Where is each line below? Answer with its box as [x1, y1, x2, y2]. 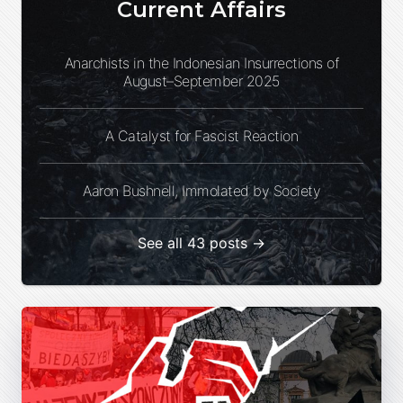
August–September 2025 [123, 71, 280, 90]
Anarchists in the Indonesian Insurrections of [64, 53, 339, 72]
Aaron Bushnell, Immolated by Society [83, 181, 320, 200]
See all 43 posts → [138, 233, 265, 252]
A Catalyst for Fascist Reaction [104, 126, 299, 145]
